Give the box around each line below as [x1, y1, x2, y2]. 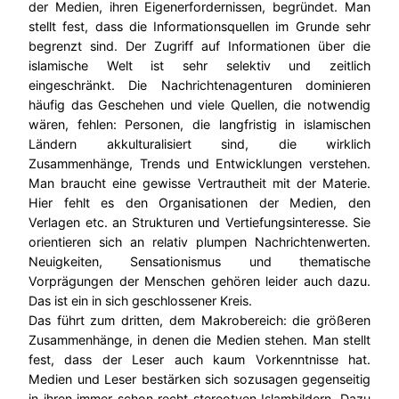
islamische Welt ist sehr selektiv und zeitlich [28, 58, 370, 74]
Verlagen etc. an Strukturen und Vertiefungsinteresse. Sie [28, 215, 370, 231]
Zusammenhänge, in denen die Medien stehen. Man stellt [28, 332, 370, 348]
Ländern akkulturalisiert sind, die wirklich [28, 136, 370, 152]
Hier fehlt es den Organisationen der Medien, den [28, 195, 370, 211]
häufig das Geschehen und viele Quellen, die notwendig [28, 97, 370, 113]
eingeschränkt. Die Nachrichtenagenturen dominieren [28, 77, 370, 94]
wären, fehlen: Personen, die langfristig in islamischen [28, 117, 370, 133]
